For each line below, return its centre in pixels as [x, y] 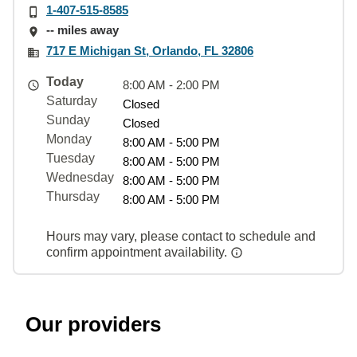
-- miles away [82, 30]
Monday [69, 139]
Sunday [68, 120]
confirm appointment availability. [138, 252]
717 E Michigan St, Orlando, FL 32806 [150, 50]
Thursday [73, 196]
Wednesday [80, 177]
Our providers [93, 324]
